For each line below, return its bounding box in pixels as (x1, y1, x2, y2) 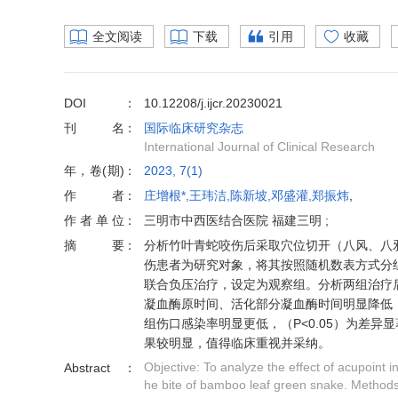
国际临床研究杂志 (144, 121, 243, 135)
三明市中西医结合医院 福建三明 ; (144, 213, 329, 227)
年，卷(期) (64, 163, 124, 178)
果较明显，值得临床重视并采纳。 (144, 336, 330, 350)
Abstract (64, 361, 110, 375)
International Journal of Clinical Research (144, 139, 375, 154)
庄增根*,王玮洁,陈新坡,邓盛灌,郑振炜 (144, 188, 349, 203)
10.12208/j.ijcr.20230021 (144, 96, 283, 110)
